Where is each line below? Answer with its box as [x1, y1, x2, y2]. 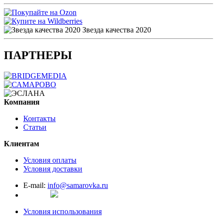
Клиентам [4, 139, 39, 148]
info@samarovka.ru [47, 181, 108, 190]
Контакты [23, 114, 56, 123]
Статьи [23, 123, 46, 132]
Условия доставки [23, 165, 82, 173]
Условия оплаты [23, 156, 77, 165]
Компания [4, 98, 40, 107]
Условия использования [23, 207, 102, 216]
